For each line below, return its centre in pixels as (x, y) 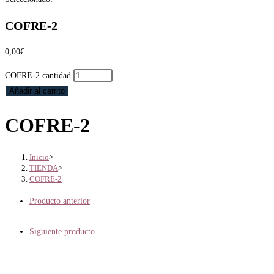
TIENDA (44, 168)
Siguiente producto (62, 232)
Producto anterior (60, 201)
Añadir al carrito (37, 91)
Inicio (39, 157)
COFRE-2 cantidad (38, 76)
